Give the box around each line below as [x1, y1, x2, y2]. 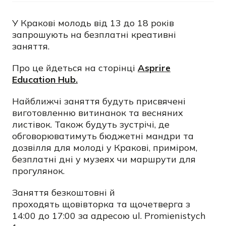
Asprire [138, 62, 171, 74]
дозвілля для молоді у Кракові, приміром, [12, 142, 197, 153]
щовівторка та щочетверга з [62, 198, 190, 210]
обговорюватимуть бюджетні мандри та [12, 130, 194, 142]
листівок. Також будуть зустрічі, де [12, 119, 169, 130]
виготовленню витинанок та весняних [12, 107, 183, 119]
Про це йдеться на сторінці [12, 62, 138, 74]
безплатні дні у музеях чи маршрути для [12, 153, 196, 165]
